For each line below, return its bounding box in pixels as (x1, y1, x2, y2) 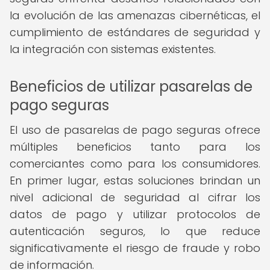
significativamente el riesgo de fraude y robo (10, 240, 260, 256)
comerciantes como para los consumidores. (10, 156, 260, 171)
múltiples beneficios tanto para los (10, 139, 260, 154)
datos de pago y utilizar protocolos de (10, 207, 260, 222)
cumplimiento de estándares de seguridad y (10, 25, 260, 40)
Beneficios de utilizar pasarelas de (10, 77, 253, 96)
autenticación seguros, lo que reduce (10, 224, 260, 239)
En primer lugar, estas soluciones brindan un (10, 173, 260, 188)
